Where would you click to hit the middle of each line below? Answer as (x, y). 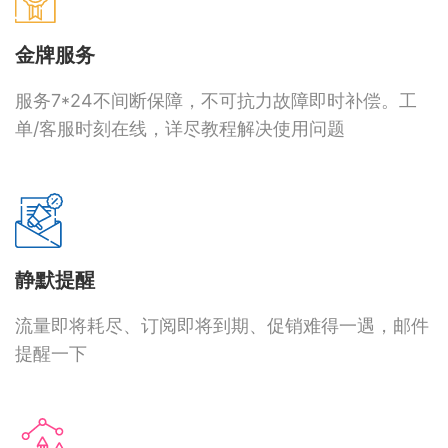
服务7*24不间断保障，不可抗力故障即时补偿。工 (216, 101)
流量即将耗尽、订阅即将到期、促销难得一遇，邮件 (222, 326)
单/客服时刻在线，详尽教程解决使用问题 (180, 129)
